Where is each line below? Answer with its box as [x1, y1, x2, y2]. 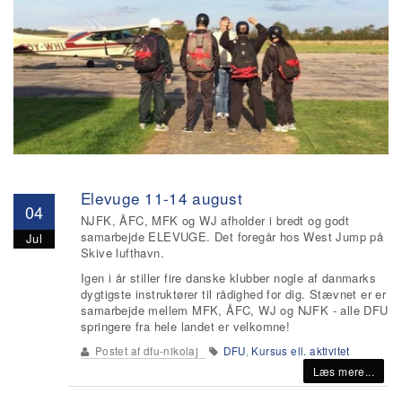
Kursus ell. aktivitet [251, 344, 350, 358]
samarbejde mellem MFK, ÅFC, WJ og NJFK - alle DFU [81, 301, 389, 319]
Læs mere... [312, 363, 374, 379]
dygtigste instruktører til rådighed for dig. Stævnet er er [81, 285, 387, 302]
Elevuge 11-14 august [81, 187, 242, 209]
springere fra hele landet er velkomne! [81, 318, 291, 335]
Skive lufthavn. [81, 244, 165, 261]
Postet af [92, 344, 144, 358]
